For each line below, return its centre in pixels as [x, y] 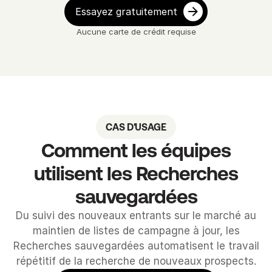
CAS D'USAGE [136, 127]
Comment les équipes [136, 150]
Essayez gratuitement [126, 12]
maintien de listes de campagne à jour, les [136, 231]
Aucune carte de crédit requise [136, 32]
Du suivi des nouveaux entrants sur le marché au [136, 216]
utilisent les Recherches [136, 173]
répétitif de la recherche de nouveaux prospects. [136, 261]
